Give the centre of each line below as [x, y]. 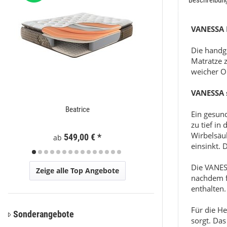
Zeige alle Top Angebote [77, 171]
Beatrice [77, 109]
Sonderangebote [44, 214]
